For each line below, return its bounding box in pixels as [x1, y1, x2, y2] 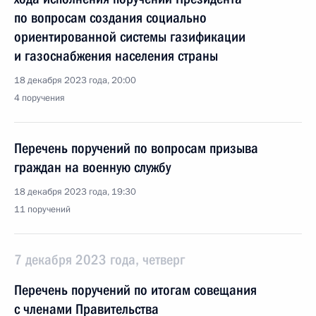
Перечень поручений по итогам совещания [14, 281, 257, 298]
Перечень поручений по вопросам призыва [14, 140, 258, 157]
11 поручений [14, 203, 71, 216]
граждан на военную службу [14, 159, 171, 176]
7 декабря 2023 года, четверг [14, 251, 185, 268]
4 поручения [14, 92, 65, 104]
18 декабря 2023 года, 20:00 [14, 74, 136, 87]
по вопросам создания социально [14, 9, 207, 26]
